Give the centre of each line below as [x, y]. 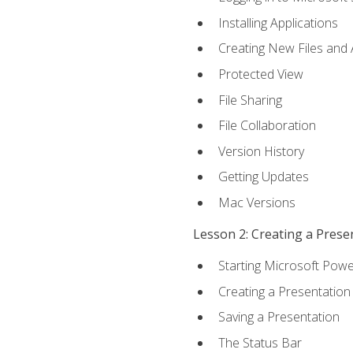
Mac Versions [256, 202]
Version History [261, 151]
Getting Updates [263, 177]
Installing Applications [278, 22]
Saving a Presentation [279, 317]
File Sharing [250, 100]
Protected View [260, 74]
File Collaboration [267, 126]
